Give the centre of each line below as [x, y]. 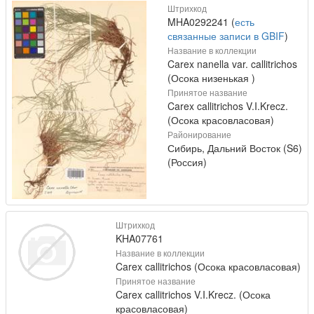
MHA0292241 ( [201, 21]
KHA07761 [139, 239]
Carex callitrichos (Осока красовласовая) [208, 267]
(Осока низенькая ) [211, 77]
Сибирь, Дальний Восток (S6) [235, 148]
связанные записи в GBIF [226, 35]
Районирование [199, 134]
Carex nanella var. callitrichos [232, 63]
